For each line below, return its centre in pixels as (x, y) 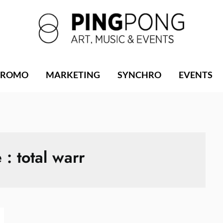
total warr (51, 157)
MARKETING (73, 74)
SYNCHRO (139, 74)
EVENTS (195, 74)
